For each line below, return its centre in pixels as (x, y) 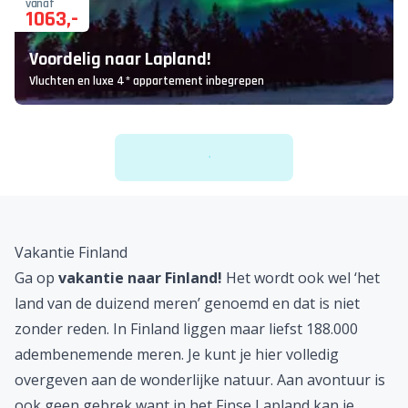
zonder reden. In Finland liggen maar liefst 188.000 (186, 329)
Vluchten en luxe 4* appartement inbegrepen (147, 81)
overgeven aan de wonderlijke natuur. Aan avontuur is (200, 380)
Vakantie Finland (71, 252)
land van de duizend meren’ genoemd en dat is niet (187, 303)
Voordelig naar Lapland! (120, 59)
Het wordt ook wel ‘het (303, 278)
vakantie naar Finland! (142, 278)
